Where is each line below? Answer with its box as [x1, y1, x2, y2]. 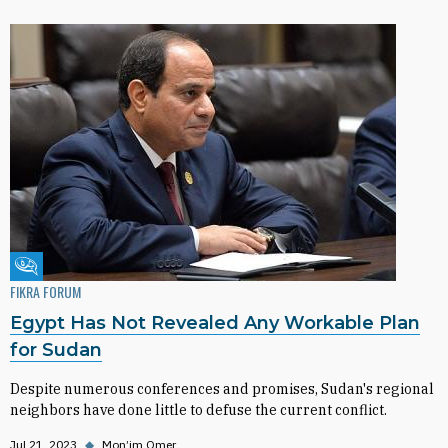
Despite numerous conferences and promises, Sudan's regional [10, 380, 434, 398]
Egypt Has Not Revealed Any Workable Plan [10, 312, 420, 334]
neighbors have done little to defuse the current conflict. [10, 401, 387, 419]
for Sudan [10, 339, 102, 361]
